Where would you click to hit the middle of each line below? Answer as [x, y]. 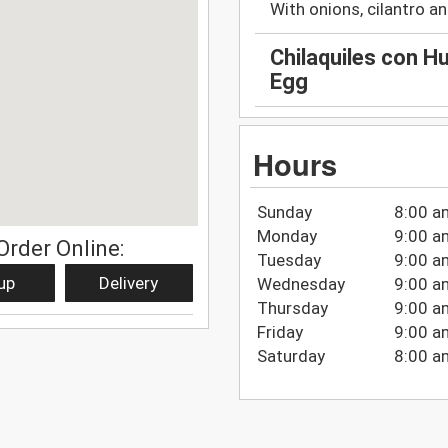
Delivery [129, 282]
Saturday [290, 355]
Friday [279, 331]
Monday [286, 235]
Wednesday [300, 283]
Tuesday [288, 259]
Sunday [284, 211]
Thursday [292, 307]
